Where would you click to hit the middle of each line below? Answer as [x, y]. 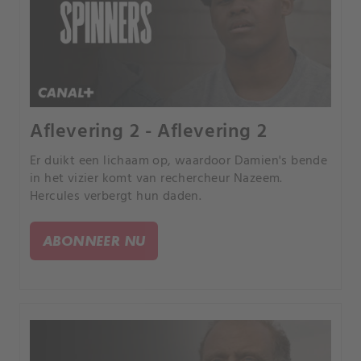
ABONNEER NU [94, 241]
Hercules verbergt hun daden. [116, 197]
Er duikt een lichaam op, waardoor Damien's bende [179, 162]
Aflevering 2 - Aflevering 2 [149, 133]
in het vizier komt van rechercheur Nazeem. [156, 179]
